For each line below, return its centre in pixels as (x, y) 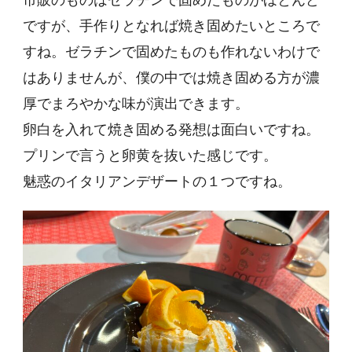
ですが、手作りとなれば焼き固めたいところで (171, 27)
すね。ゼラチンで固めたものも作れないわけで (171, 53)
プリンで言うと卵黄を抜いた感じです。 (150, 156)
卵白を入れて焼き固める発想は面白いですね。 (171, 130)
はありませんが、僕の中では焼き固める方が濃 (171, 79)
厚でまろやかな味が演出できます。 (136, 104)
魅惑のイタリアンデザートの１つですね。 (157, 182)
